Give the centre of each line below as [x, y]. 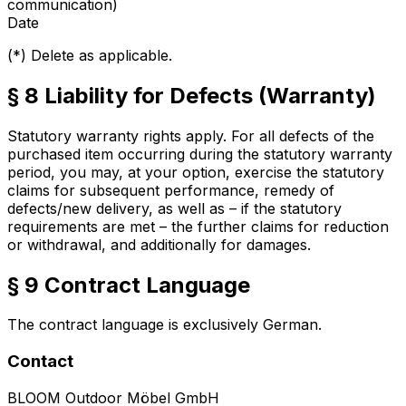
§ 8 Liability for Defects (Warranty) [192, 95]
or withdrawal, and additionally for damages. [159, 244]
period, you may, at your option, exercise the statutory [196, 172]
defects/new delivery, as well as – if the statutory [174, 208]
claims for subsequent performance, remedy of [171, 190]
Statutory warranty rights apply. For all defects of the [191, 135]
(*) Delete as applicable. [90, 55]
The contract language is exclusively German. [164, 325]
